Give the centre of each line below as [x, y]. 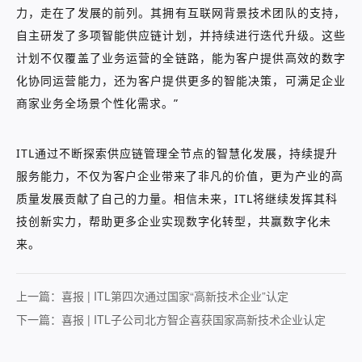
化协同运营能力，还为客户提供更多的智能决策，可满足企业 [181, 80]
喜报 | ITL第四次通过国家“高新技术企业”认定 [175, 296]
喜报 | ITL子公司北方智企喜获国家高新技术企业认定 [194, 319]
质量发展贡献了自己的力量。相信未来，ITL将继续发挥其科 [177, 198]
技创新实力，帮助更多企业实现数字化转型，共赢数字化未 [174, 221]
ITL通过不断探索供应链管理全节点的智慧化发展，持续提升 [177, 153]
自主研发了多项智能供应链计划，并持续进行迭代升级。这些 [181, 35]
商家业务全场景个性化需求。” [97, 103]
